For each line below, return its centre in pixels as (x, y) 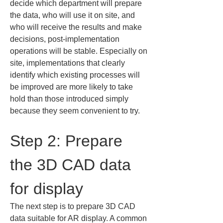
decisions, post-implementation (66, 39)
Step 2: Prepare (68, 141)
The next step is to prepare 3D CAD (74, 206)
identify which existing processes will (76, 75)
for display (47, 189)
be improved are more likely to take (72, 87)
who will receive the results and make (77, 27)
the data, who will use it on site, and (73, 15)
